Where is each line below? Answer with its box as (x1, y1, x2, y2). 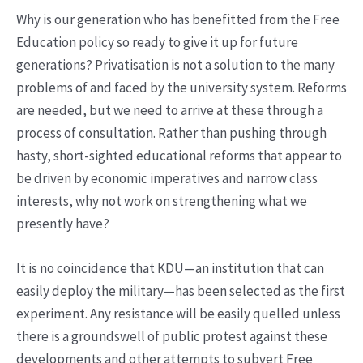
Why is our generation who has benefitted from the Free (16, 10, 340, 28)
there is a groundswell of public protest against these (16, 327, 327, 346)
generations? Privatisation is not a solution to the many (16, 55, 335, 74)
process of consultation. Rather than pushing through (16, 123, 327, 142)
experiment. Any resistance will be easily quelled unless (16, 305, 340, 323)
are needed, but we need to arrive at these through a (16, 100, 323, 119)
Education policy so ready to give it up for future (16, 32, 298, 51)
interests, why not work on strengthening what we (16, 191, 307, 210)
